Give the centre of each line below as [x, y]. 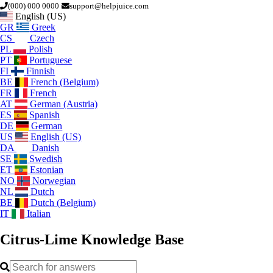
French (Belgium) [65, 82]
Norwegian [54, 181]
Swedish [46, 159]
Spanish [45, 115]
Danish [46, 148]
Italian [39, 214]
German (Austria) [64, 104]
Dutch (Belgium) [63, 203]
